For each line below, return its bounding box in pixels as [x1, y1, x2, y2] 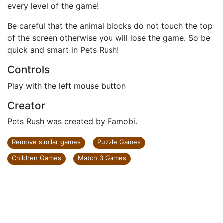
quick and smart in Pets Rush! [7, 45, 119, 55]
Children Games [12, 154, 61, 162]
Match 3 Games [78, 154, 126, 162]
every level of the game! [7, 1, 99, 11]
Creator [7, 99, 45, 111]
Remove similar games [12, 138, 81, 146]
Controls [7, 63, 50, 76]
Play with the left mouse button [7, 81, 126, 91]
